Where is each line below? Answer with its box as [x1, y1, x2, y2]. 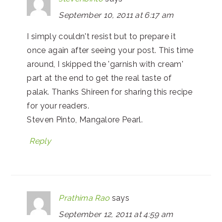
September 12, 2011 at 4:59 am [58, 209, 173, 219]
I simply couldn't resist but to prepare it [27, 31, 176, 41]
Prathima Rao [58, 193, 110, 203]
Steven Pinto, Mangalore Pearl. [27, 114, 143, 124]
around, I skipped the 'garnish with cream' [27, 59, 183, 69]
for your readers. [27, 101, 89, 111]
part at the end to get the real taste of [27, 73, 172, 83]
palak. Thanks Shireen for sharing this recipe [27, 87, 193, 97]
